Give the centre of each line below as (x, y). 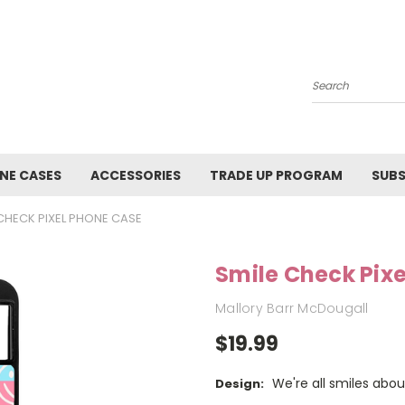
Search (334, 93)
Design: (240, 384)
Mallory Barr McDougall (292, 308)
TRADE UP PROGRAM (276, 175)
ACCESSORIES (136, 175)
